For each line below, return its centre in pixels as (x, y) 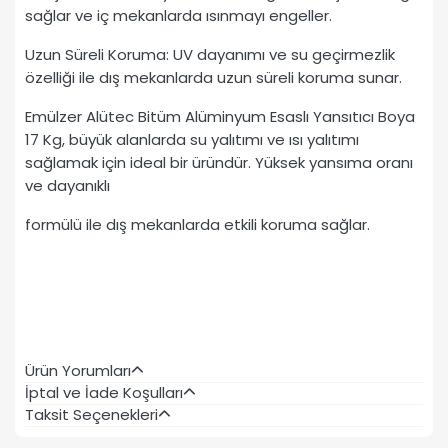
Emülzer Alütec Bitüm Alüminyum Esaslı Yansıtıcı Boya (220, 117)
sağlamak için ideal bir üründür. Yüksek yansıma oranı (219, 163)
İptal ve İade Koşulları (104, 393)
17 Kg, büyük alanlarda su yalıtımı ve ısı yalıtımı (192, 140)
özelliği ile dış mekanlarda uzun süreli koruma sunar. (213, 78)
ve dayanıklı (67, 186)
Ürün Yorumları (78, 371)
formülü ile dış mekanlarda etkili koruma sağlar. (197, 225)
